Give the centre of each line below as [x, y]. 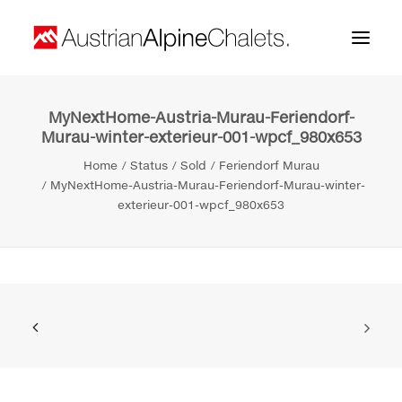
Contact [57, 233]
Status [149, 165]
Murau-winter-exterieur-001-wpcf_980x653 [201, 137]
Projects [57, 197]
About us [60, 161]
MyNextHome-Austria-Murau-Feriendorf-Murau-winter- [207, 185]
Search [72, 390]
